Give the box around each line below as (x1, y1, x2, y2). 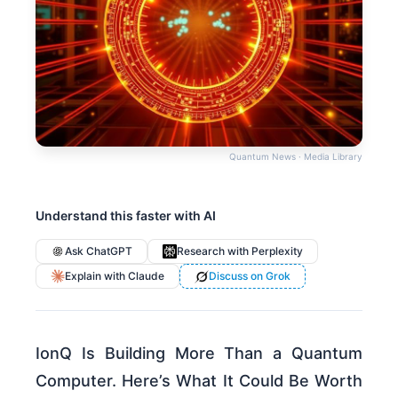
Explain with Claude (65, 269, 164, 283)
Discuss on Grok (209, 269, 291, 283)
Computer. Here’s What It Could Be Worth (36, 371, 362, 390)
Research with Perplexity (177, 244, 303, 258)
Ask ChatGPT (65, 244, 132, 258)
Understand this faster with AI (36, 208, 216, 223)
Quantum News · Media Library (229, 151, 362, 162)
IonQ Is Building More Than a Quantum (36, 344, 362, 362)
